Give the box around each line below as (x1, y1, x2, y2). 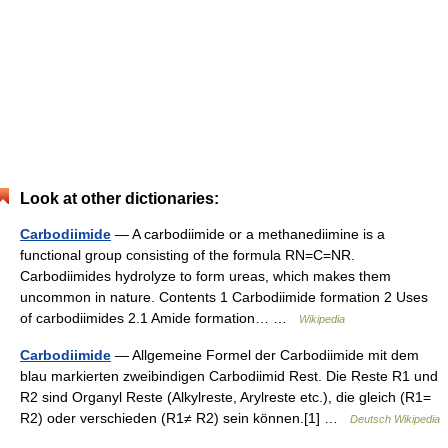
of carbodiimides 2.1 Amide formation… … (20, 310, 299, 326)
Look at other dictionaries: (20, 190, 219, 207)
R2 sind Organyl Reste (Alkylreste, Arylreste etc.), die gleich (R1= (20, 389, 431, 405)
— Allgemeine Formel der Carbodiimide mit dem (111, 347, 419, 363)
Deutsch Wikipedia (350, 413, 440, 425)
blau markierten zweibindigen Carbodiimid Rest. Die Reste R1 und (20, 368, 438, 384)
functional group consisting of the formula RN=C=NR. (20, 247, 355, 263)
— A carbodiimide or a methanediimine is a (111, 226, 385, 242)
